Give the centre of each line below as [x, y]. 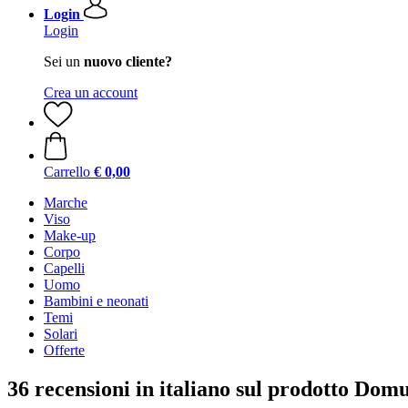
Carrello [67, 172]
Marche [66, 203]
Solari [61, 334]
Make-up [70, 235]
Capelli [64, 268]
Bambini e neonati [96, 301]
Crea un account [91, 92]
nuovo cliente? [128, 61]
